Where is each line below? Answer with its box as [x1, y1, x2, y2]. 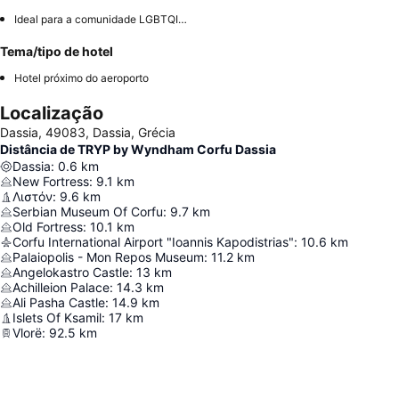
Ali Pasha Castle [12, 295, 105, 311]
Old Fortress [12, 219, 83, 235]
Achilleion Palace [12, 280, 110, 296]
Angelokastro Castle [12, 265, 129, 281]
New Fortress [12, 174, 89, 190]
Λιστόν [12, 189, 53, 205]
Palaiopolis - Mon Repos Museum [12, 249, 204, 265]
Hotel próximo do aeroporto [14, 71, 149, 85]
